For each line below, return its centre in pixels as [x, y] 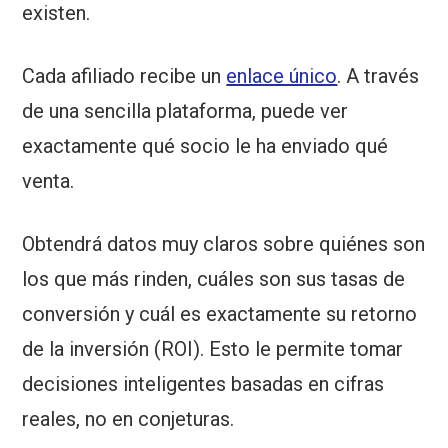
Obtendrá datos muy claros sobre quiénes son [224, 244]
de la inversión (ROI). [113, 349]
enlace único [282, 76]
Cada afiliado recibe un [124, 76]
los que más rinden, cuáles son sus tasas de [214, 279]
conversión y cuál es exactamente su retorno [220, 314]
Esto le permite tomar [304, 349]
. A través [378, 76]
